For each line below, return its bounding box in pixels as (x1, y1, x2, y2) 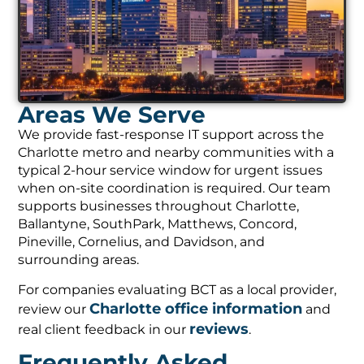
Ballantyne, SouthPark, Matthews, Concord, (18, 207, 297, 223)
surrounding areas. (18, 243, 140, 259)
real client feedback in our (18, 312, 190, 328)
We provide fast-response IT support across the (18, 118, 325, 134)
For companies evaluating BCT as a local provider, (18, 272, 337, 288)
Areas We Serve (18, 92, 206, 120)
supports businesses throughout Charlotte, (18, 189, 300, 206)
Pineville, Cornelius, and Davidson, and (18, 225, 266, 241)
